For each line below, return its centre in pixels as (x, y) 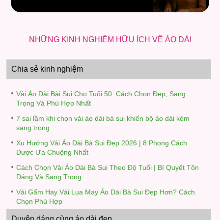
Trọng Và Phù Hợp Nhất (54, 104)
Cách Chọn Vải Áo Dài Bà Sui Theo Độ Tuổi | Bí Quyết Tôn (108, 168)
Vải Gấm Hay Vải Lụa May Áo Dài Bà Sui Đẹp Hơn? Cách (106, 192)
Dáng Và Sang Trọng (49, 177)
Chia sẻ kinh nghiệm (47, 69)
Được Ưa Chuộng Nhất (53, 153)
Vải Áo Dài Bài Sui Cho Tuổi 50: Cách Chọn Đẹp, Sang (101, 94)
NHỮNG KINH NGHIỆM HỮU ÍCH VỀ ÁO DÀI (110, 40)
